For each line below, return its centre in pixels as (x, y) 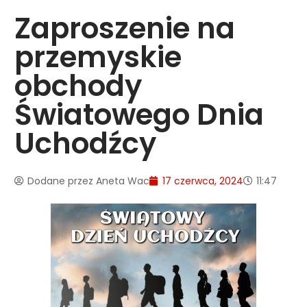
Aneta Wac (122, 181)
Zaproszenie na (125, 28)
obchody (78, 86)
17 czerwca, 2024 (203, 181)
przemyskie (98, 57)
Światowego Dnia (139, 114)
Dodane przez (61, 181)
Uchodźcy (86, 143)
